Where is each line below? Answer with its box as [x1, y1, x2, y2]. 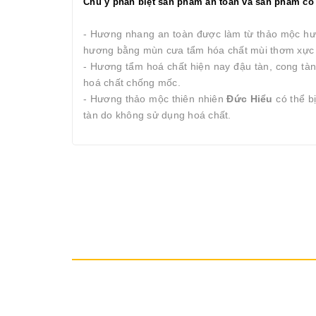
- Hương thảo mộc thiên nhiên [83, 93, 227, 104]
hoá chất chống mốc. [83, 77, 183, 88]
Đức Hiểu [226, 93, 273, 104]
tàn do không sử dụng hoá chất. [83, 109, 231, 121]
